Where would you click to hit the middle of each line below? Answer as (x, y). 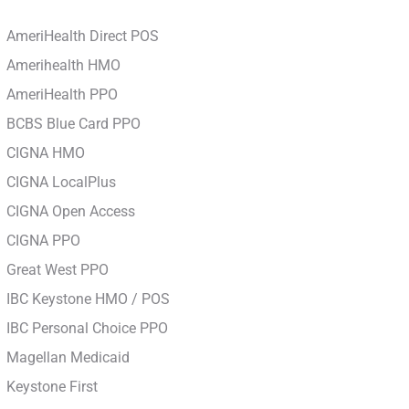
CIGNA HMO (45, 153)
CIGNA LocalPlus (61, 183)
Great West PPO (57, 270)
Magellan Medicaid (68, 358)
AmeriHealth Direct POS (82, 37)
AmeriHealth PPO (62, 95)
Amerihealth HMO (63, 66)
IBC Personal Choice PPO (87, 329)
